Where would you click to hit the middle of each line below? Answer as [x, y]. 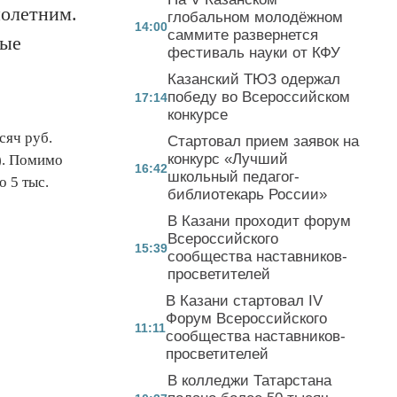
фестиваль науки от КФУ [254, 52]
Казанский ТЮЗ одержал [254, 79]
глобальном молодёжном [255, 17]
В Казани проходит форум [259, 221]
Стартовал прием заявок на [263, 141]
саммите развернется [243, 35]
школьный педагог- [234, 176]
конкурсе [198, 114]
